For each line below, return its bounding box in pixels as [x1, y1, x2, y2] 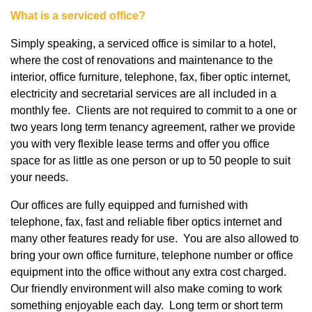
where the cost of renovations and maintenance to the [10, 54, 273, 67]
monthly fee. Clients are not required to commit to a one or [10, 104, 297, 117]
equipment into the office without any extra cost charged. [10, 266, 286, 279]
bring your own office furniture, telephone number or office [10, 249, 293, 262]
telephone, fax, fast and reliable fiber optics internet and [10, 216, 282, 228]
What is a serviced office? [10, 10, 146, 22]
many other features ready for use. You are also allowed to [10, 233, 299, 245]
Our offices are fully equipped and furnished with [10, 199, 248, 212]
